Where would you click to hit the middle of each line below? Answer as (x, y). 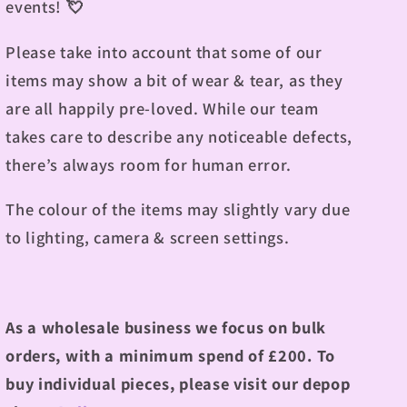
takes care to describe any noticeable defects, (179, 136)
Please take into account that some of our (164, 51)
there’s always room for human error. (149, 164)
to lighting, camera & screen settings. (148, 238)
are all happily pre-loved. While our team (162, 108)
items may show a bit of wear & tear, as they (174, 79)
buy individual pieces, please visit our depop (178, 383)
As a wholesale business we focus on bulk (166, 327)
